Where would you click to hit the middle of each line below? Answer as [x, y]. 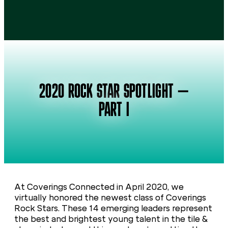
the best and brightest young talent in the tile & [111, 219]
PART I [114, 111]
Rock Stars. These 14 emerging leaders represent [113, 208]
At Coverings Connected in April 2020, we [99, 187]
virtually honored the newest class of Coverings [110, 197]
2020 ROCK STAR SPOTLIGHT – [114, 92]
